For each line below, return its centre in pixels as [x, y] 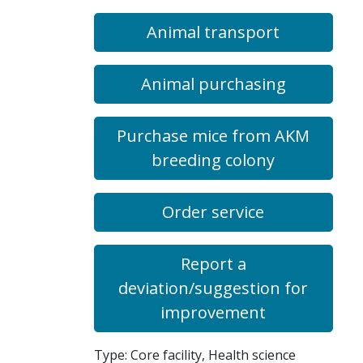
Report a [213, 264]
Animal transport [214, 32]
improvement [214, 312]
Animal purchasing [213, 84]
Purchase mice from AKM [214, 136]
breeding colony [214, 160]
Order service [214, 212]
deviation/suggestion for [214, 288]
